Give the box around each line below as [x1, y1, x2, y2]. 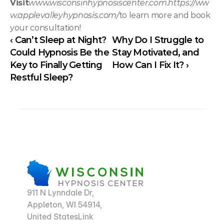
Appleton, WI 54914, [27, 199, 102, 209]
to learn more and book [118, 10, 210, 20]
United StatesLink [27, 211, 94, 221]
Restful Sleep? [10, 72, 72, 83]
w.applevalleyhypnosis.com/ [10, 10, 119, 20]
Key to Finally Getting [10, 59, 102, 70]
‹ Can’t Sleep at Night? [10, 34, 106, 45]
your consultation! [10, 23, 81, 32]
